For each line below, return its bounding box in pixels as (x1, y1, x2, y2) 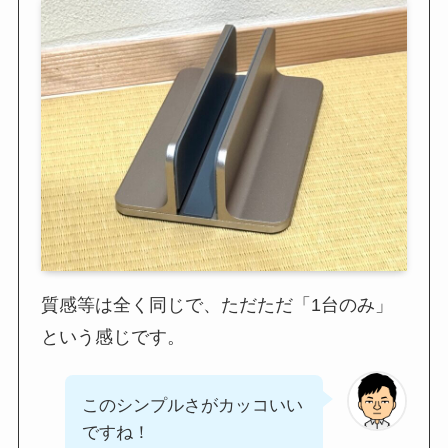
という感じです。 (41, 326, 186, 347)
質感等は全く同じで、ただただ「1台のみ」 (41, 294, 394, 315)
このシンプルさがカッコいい (82, 395, 304, 415)
